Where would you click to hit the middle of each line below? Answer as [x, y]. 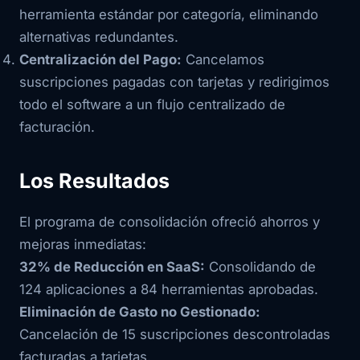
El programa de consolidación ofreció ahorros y [170, 222]
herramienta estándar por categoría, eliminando [169, 14]
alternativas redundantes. [99, 37]
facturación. [57, 127]
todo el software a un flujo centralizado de [152, 104]
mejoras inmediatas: [83, 244]
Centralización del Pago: [100, 59]
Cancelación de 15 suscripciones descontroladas [175, 334]
